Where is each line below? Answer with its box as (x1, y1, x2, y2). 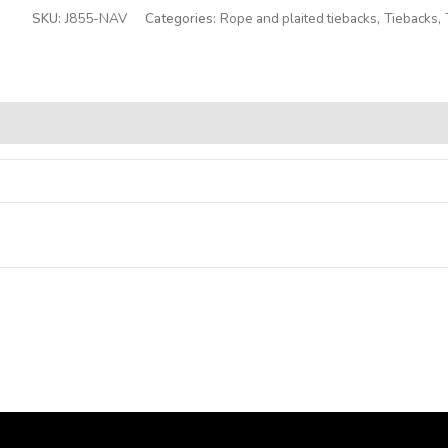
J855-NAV (65, 8, 127, 28)
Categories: (145, 8, 220, 28)
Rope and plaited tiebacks (220, 8, 377, 28)
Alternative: (32, 44, 112, 65)
